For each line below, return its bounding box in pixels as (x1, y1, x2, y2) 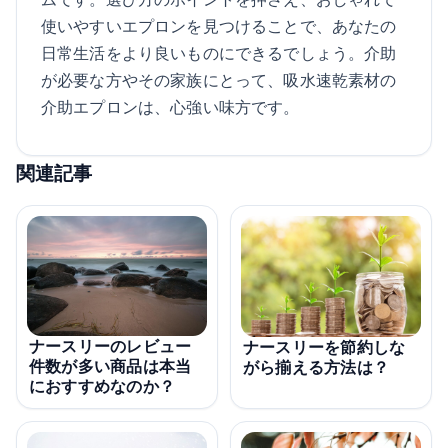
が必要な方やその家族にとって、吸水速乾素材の (41, 67, 397, 91)
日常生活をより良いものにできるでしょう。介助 (41, 40, 397, 64)
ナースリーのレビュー (29, 334, 192, 357)
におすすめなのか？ (29, 374, 176, 397)
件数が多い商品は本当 (29, 354, 192, 377)
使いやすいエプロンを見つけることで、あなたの (41, 13, 397, 37)
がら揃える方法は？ (243, 356, 390, 379)
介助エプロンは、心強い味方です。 (41, 94, 300, 118)
